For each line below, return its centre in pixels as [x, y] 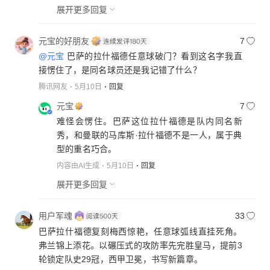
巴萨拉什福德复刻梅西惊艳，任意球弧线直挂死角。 [140, 231]
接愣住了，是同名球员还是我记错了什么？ [120, 70]
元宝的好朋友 [64, 41]
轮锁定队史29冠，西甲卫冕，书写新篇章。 [121, 259]
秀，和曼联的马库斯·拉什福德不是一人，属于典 [149, 135]
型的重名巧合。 [87, 149]
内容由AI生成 [78, 165]
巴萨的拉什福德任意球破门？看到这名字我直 [153, 56]
